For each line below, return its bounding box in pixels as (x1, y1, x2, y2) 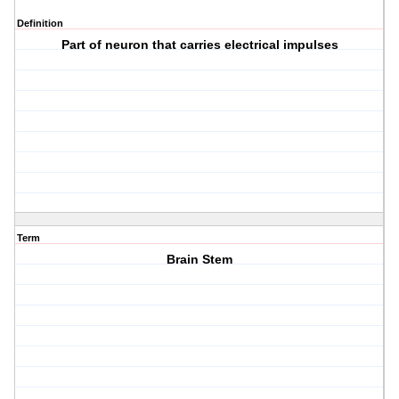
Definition (17, 18, 63, 29)
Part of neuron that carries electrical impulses (61, 37, 338, 53)
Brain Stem (167, 252, 233, 267)
